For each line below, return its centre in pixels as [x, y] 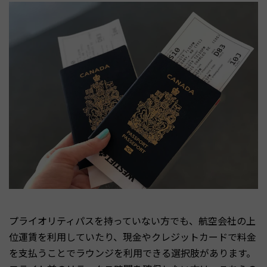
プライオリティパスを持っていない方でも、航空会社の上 [132, 220]
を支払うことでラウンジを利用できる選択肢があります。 [132, 252]
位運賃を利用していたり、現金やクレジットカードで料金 [133, 236]
